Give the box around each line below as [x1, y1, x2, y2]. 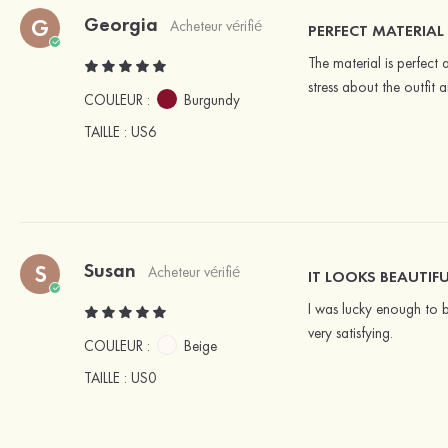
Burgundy [184, 89, 240, 110]
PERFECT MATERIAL [308, 19, 444, 41]
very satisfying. [308, 322, 393, 343]
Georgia [84, 10, 158, 37]
